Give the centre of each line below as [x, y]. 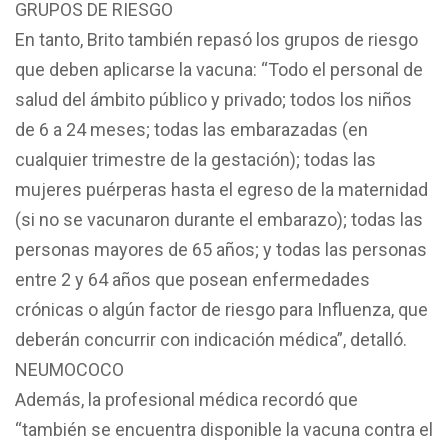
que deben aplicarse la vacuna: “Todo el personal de [219, 69]
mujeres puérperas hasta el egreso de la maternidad [221, 189]
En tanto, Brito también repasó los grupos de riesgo [216, 39]
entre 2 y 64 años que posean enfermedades [192, 279]
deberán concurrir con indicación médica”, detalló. [211, 339]
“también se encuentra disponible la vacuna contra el [224, 429]
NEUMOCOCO [69, 369]
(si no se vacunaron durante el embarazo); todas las [219, 219]
